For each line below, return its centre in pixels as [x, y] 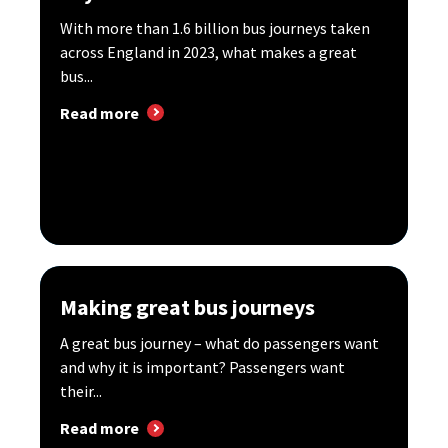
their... [81, 390]
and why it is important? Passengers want [202, 366]
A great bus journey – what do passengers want [219, 342]
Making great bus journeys [187, 306]
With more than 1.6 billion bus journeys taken [215, 27]
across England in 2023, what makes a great [208, 51]
